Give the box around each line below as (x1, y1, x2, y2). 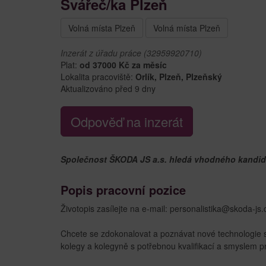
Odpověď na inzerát (71, 112, 183, 131)
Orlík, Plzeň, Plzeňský (135, 70, 222, 83)
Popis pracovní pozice (61, 180, 186, 198)
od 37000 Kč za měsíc (80, 58, 167, 71)
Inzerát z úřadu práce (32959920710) (61, 46, 202, 59)
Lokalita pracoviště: (61, 70, 135, 83)
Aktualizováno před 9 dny (61, 82, 156, 94)
